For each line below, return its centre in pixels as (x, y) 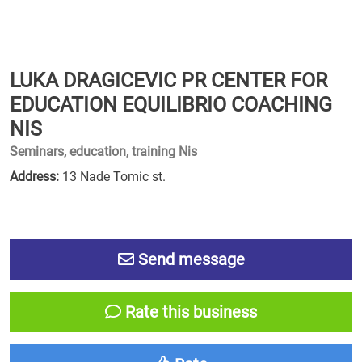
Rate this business (189, 312)
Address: (34, 177)
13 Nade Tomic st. (112, 177)
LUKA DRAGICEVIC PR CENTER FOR (168, 80)
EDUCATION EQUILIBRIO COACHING (171, 105)
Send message (189, 259)
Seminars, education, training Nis (103, 152)
